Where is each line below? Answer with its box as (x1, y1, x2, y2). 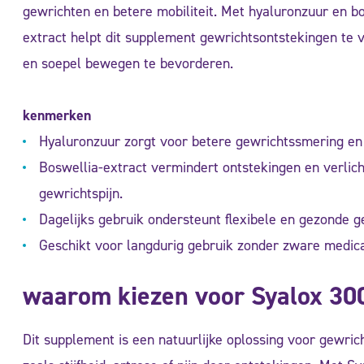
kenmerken (23, 105, 91, 125)
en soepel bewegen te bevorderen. (23, 53, 233, 73)
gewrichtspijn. (39, 183, 123, 203)
